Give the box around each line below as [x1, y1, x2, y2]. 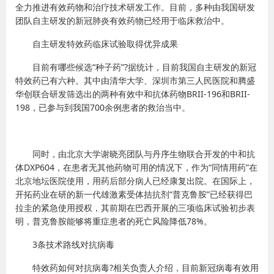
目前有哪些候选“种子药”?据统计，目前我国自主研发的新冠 [32, 61, 256, 73]
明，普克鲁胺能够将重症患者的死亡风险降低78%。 [15, 215, 212, 227]
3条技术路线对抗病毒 [32, 239, 114, 250]
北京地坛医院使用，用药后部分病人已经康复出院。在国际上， [15, 175, 255, 187]
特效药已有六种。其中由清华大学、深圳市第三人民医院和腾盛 [15, 75, 255, 86]
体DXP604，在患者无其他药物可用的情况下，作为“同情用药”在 [15, 161, 257, 173]
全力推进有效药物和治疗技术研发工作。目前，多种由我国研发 [15, 1, 255, 13]
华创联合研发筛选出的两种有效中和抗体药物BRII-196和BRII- [15, 88, 250, 100]
